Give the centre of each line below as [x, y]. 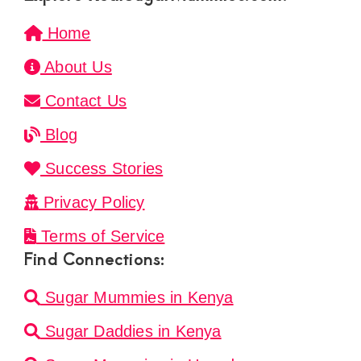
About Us [76, 67]
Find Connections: [95, 259]
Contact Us [84, 101]
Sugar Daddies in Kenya [131, 332]
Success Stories [102, 169]
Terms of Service [101, 237]
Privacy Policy [91, 203]
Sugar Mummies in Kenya [137, 298]
